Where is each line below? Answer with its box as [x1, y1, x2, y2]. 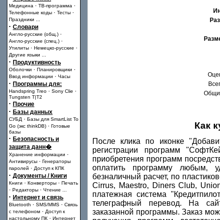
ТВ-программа [38, 3, 72, 8]
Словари [13, 24, 38, 30]
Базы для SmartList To [27, 116, 79, 122]
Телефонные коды [9, 10, 52, 15]
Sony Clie [52, 88, 73, 94]
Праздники [9, 17, 34, 22]
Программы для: [13, 81, 62, 87]
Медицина [9, 3, 33, 8]
